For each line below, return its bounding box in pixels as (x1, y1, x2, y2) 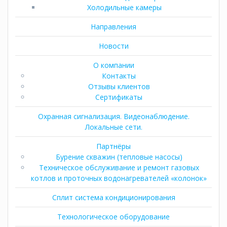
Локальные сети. (85, 122, 142, 132)
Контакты (102, 70, 136, 81)
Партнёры (96, 141, 131, 151)
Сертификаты (95, 92, 142, 102)
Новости (98, 41, 129, 51)
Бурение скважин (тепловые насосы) (55, 152, 182, 162)
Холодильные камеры (87, 2, 162, 12)
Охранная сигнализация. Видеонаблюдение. (37, 111, 190, 121)
